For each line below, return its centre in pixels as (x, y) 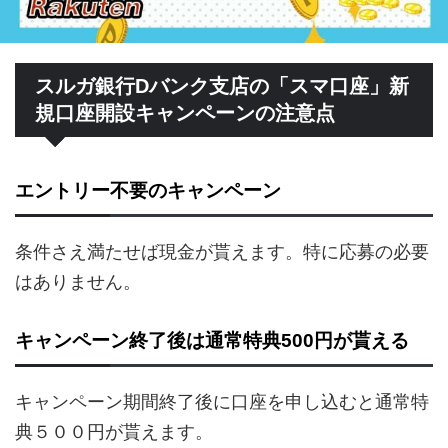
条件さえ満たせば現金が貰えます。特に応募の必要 (222, 252)
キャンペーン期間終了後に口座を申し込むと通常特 (222, 402)
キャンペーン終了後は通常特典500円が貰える (212, 341)
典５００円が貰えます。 (114, 432)
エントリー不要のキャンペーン (148, 191)
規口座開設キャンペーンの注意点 (185, 113)
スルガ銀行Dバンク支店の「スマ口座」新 (222, 86)
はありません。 (78, 282)
